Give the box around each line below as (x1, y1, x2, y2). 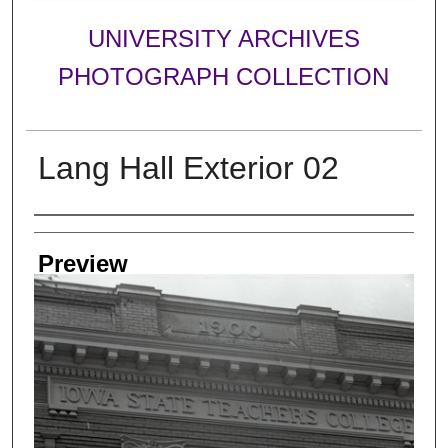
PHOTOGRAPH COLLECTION (58, 63, 390, 91)
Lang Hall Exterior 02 (37, 149, 339, 186)
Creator (33, 220, 113, 248)
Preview (37, 249, 128, 277)
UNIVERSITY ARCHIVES (87, 25, 360, 53)
